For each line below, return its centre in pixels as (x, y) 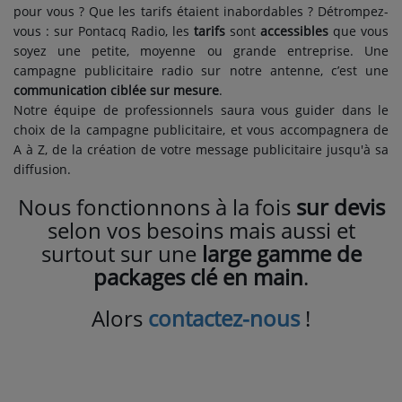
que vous (358, 31)
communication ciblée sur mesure (116, 90)
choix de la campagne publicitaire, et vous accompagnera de (201, 130)
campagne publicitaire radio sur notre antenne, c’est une (201, 70)
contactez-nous (224, 318)
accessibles (294, 31)
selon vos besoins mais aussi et (201, 230)
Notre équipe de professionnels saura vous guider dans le (201, 110)
